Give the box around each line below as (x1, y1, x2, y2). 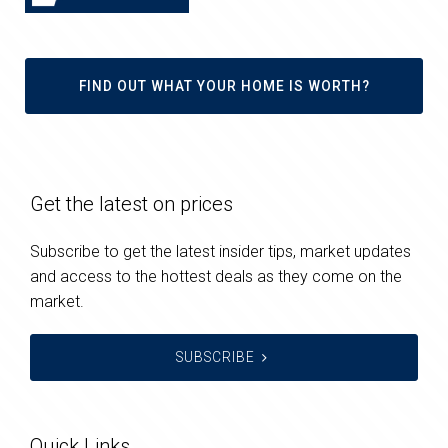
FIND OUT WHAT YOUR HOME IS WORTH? (78, 77, 370, 94)
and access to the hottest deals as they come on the (30, 266, 402, 286)
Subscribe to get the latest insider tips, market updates (30, 241, 411, 261)
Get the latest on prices (30, 191, 233, 216)
